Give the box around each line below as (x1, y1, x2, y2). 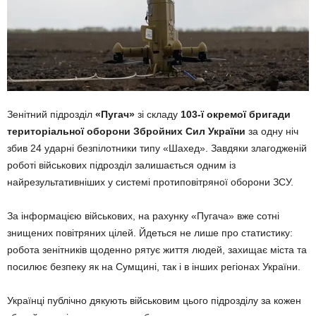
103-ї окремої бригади (181, 109, 291, 121)
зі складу (135, 109, 181, 121)
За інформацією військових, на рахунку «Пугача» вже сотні (7, 210, 279, 222)
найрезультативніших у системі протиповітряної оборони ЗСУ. (7, 176, 293, 188)
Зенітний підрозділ (7, 109, 95, 121)
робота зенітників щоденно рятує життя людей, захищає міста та (7, 244, 307, 256)
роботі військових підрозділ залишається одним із (7, 159, 236, 171)
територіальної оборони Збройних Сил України (7, 126, 245, 138)
